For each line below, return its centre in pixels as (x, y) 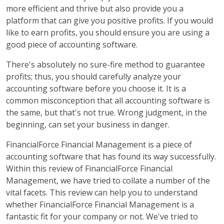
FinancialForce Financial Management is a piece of (99, 144)
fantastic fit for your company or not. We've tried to (102, 216)
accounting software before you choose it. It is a (96, 88)
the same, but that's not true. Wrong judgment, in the (106, 112)
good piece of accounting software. (72, 44)
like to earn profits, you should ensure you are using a (108, 32)
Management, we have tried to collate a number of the (108, 180)
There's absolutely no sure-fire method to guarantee (105, 64)
